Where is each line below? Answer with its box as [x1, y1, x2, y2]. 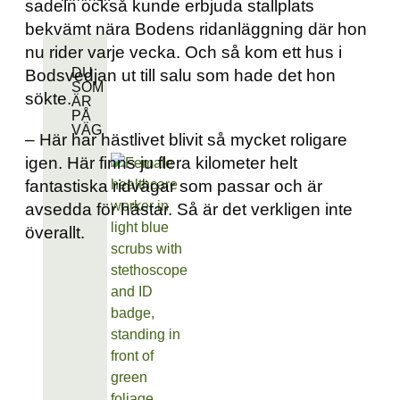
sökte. [25, 89, 80, 109]
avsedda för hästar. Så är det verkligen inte [25, 199, 353, 219]
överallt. [25, 222, 89, 242]
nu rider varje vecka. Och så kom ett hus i [25, 43, 342, 62]
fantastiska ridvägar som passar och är [25, 176, 322, 196]
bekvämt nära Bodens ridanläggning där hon [25, 20, 367, 39]
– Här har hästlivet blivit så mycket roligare [25, 129, 347, 149]
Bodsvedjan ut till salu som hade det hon [25, 66, 336, 86]
